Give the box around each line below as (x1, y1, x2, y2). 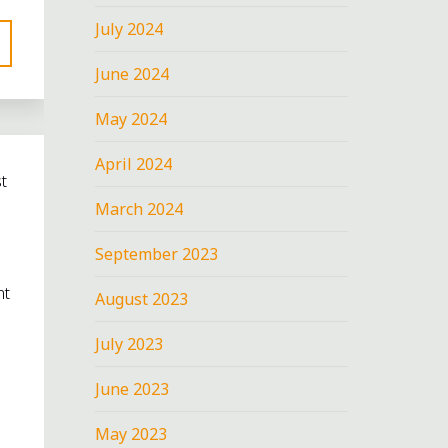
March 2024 (95, 197, 184, 220)
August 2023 (95, 287, 189, 310)
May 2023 (95, 422, 168, 445)
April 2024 (95, 152, 173, 175)
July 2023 (95, 332, 164, 355)
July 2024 (95, 17, 164, 40)
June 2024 (95, 62, 170, 85)
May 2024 (95, 107, 168, 130)
